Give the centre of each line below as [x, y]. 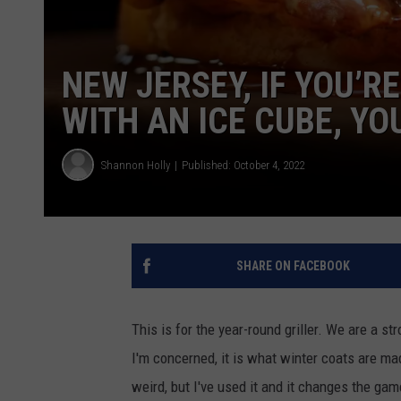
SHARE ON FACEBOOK [293, 266]
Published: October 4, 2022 [243, 165]
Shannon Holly [136, 165]
